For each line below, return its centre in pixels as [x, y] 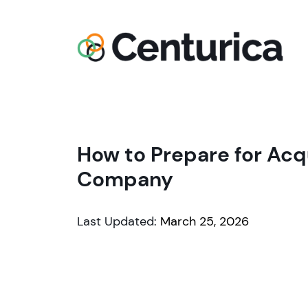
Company [125, 179]
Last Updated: [119, 221]
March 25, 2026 [205, 221]
